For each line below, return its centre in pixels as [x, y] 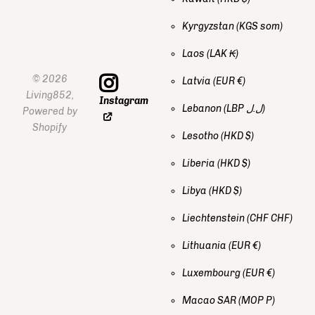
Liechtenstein [214, 218]
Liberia [200, 163]
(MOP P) [257, 300]
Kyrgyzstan [209, 26]
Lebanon [203, 108]
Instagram [124, 101]
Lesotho [201, 136]
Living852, [50, 95]
